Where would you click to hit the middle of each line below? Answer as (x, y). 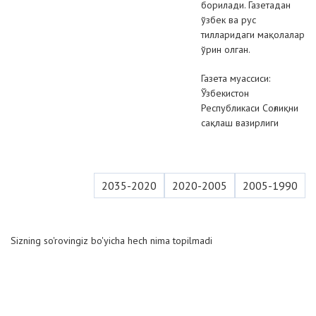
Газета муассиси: (236, 78)
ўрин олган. (226, 49)
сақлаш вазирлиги (240, 123)
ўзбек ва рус (229, 20)
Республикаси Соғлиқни (250, 108)
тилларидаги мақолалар (253, 35)
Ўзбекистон (225, 93)
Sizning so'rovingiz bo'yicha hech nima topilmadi (111, 241)
